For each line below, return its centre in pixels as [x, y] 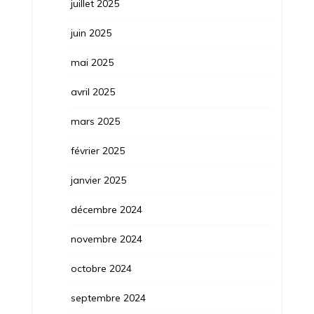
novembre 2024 [106, 239]
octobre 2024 [101, 268]
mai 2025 [92, 62]
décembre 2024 [106, 209]
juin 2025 [91, 33]
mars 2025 [95, 121]
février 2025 [97, 150]
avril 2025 [93, 91]
